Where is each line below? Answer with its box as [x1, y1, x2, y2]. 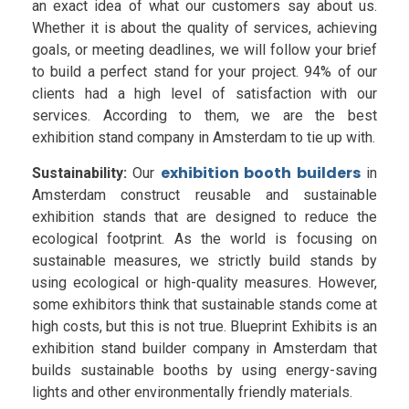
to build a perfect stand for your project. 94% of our [32, 63, 377, 81]
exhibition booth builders [160, 162, 361, 184]
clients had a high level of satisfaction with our [32, 85, 377, 103]
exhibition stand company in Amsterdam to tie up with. [32, 129, 375, 147]
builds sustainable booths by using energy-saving [32, 361, 377, 379]
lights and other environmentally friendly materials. [32, 383, 352, 401]
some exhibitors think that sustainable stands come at [32, 295, 377, 313]
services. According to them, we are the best [32, 107, 377, 125]
